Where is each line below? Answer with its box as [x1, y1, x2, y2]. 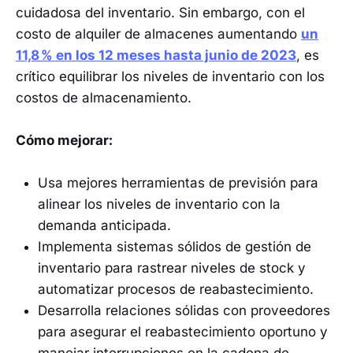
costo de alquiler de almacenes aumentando [16, 25, 301, 42]
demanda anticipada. [38, 217, 171, 234]
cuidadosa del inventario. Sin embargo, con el [16, 4, 305, 20]
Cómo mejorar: [16, 132, 113, 148]
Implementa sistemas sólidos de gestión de [38, 239, 311, 255]
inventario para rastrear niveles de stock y [38, 260, 306, 277]
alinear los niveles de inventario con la [38, 196, 281, 213]
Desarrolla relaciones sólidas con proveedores [38, 303, 330, 319]
